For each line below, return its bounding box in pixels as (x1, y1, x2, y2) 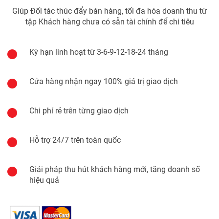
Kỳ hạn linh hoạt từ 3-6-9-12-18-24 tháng (29, 47, 168, 57)
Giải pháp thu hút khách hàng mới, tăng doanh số (29, 165, 200, 175)
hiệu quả (29, 175, 59, 185)
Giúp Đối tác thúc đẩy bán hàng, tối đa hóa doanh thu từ (12, 6, 207, 16)
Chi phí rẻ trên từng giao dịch (29, 106, 129, 116)
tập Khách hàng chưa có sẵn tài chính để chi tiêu (25, 17, 194, 27)
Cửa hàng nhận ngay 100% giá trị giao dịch (29, 77, 178, 87)
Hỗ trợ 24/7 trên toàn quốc (29, 135, 121, 145)
